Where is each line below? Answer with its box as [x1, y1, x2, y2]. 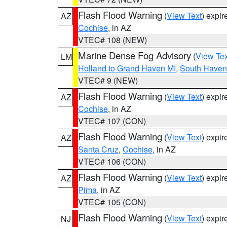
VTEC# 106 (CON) [78, 156, 146, 167]
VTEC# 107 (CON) [78, 115, 146, 127]
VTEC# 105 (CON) [78, 196, 146, 208]
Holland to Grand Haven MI [78, 62, 176, 74]
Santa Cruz [78, 143, 119, 155]
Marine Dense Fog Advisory [78, 49, 191, 62]
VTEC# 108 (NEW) [78, 34, 147, 46]
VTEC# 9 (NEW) [78, 74, 138, 86]
